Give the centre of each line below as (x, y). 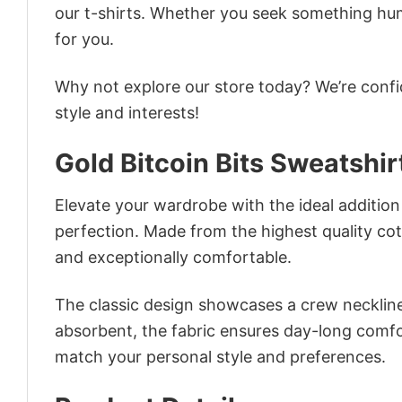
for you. (84, 39)
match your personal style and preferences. (220, 356)
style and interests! (127, 112)
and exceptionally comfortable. (173, 258)
